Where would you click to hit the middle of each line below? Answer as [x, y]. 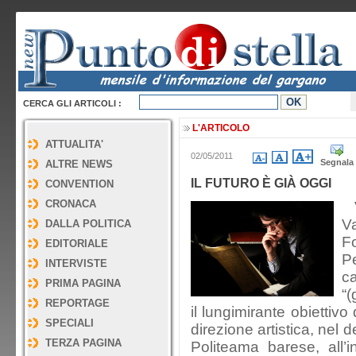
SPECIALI [70, 323]
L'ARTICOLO [221, 128]
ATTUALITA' [74, 144]
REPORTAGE [77, 303]
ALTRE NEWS [79, 164]
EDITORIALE [77, 244]
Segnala [337, 162]
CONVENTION [79, 184]
